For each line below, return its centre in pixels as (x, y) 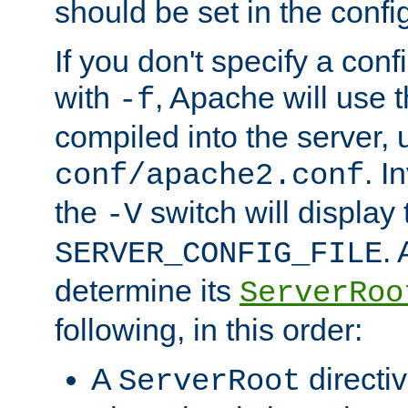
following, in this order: (209, 329)
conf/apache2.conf (209, 175)
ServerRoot (209, 381)
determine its (147, 290)
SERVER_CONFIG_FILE (219, 254)
